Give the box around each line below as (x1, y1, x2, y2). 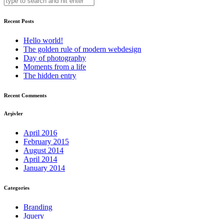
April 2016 (23, 128, 57, 137)
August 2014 (23, 146, 64, 154)
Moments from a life (23, 62, 86, 71)
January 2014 (23, 163, 65, 172)
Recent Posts (4, 18, 34, 24)
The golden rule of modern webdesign (23, 44, 141, 53)
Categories (4, 184, 29, 191)
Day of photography (23, 53, 86, 62)
